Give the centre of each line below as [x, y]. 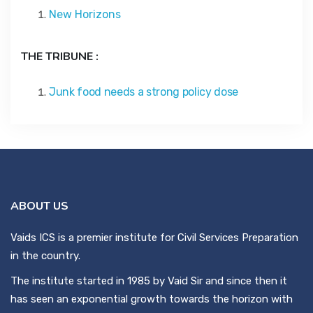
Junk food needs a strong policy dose [144, 92]
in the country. [45, 255]
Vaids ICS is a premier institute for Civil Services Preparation [154, 237]
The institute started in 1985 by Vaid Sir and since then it [149, 281]
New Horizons [85, 14]
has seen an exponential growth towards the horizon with [152, 299]
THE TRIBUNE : [60, 56]
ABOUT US [39, 206]
